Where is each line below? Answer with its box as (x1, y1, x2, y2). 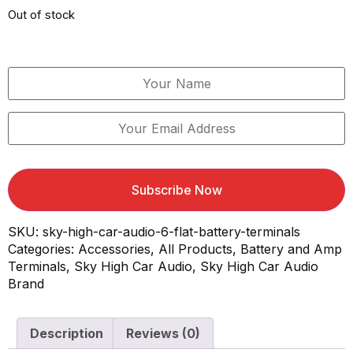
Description (30, 325, 103, 341)
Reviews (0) (126, 325, 200, 341)
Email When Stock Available (71, 28, 282, 56)
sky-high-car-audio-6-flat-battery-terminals (43, 224, 300, 240)
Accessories (78, 241, 150, 257)
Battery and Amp (240, 241, 342, 257)
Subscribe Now (131, 182, 222, 198)
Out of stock (8, 8, 75, 22)
